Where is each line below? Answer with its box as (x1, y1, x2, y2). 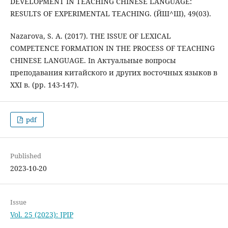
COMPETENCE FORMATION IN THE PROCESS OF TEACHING (10, 43, 215, 53)
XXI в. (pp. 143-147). (10, 80, 79, 90)
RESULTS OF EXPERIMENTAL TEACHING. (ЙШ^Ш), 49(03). (10, 9, 211, 19)
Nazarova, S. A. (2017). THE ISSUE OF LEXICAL (10, 31, 171, 41)
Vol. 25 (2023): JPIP (10, 210, 73, 220)
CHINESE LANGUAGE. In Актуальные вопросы (10, 55, 176, 66)
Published (10, 151, 41, 161)
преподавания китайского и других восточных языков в (10, 68, 217, 78)
